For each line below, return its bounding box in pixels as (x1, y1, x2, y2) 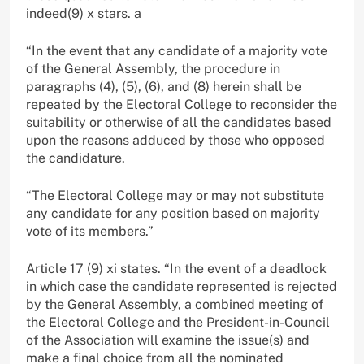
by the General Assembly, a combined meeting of (26, 296, 323, 312)
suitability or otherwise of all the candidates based (26, 114, 331, 130)
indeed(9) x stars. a (26, 5, 141, 21)
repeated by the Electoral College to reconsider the (26, 96, 337, 112)
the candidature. (26, 149, 125, 166)
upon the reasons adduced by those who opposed (26, 132, 325, 148)
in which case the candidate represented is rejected (26, 278, 337, 294)
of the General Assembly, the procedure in (26, 60, 280, 76)
